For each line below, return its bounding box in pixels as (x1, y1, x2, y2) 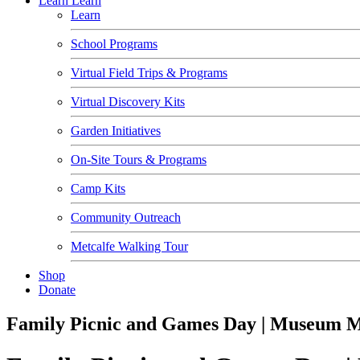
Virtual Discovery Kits (71, 95, 185, 108)
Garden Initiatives (71, 124, 161, 137)
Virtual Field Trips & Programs (71, 66, 227, 80)
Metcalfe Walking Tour (71, 239, 188, 253)
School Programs (71, 37, 157, 51)
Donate (39, 283, 76, 297)
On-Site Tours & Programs (71, 153, 207, 166)
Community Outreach (71, 211, 181, 224)
